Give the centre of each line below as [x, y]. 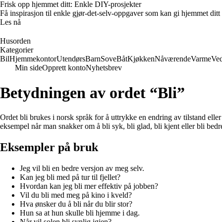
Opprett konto [64, 68]
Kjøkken [141, 59]
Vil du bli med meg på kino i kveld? [76, 195]
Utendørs [71, 59]
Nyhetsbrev [104, 68]
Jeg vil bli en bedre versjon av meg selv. [82, 168]
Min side [28, 68]
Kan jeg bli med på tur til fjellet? [70, 177]
